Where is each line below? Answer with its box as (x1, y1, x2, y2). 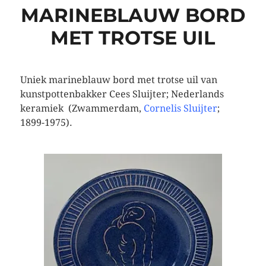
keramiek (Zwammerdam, (20, 103, 144, 115)
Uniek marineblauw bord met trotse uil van (20, 74, 217, 86)
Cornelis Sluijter (143, 103, 217, 115)
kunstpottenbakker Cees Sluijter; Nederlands (20, 88, 224, 100)
